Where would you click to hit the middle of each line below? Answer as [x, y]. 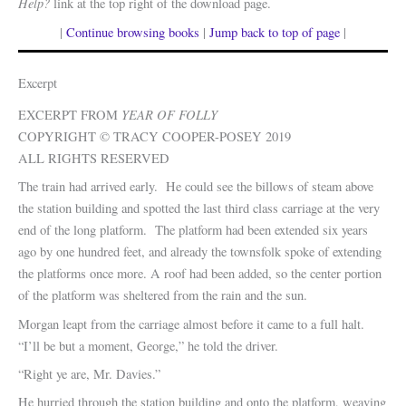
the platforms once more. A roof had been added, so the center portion [200, 274]
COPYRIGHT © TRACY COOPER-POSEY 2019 [155, 136]
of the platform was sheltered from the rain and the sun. [163, 295]
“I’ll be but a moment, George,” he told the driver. [148, 345]
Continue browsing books [133, 32]
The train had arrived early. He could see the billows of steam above [196, 187]
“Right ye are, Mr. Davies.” [89, 373]
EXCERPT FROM [70, 115]
